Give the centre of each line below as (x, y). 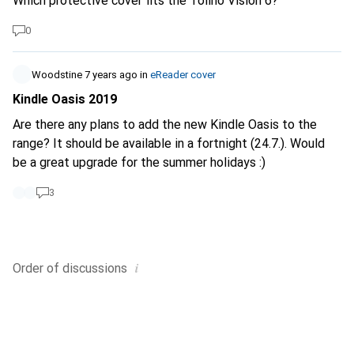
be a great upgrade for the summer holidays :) (139, 162)
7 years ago (111, 75)
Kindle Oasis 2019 (65, 99)
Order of (36, 268)
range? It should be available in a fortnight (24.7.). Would (169, 143)
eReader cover (183, 75)
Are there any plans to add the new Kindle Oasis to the (165, 124)
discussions (95, 268)
